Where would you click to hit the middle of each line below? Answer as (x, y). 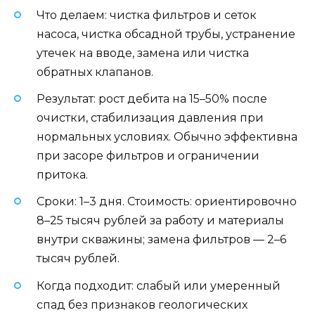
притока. (62, 175)
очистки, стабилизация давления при (150, 118)
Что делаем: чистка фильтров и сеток (147, 15)
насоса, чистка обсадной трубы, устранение (166, 34)
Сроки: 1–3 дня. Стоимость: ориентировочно (167, 202)
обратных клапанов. (95, 72)
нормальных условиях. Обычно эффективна (167, 137)
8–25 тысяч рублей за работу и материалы (160, 221)
